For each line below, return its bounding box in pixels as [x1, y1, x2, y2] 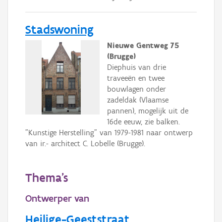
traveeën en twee [107, 73, 165, 83]
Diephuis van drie [107, 62, 166, 72]
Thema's [25, 170, 68, 185]
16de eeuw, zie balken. [107, 116, 180, 126]
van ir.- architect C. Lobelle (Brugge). [25, 138, 145, 148]
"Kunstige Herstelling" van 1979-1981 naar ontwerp [25, 127, 193, 137]
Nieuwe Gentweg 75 [107, 40, 179, 50]
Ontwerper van [25, 192, 89, 204]
